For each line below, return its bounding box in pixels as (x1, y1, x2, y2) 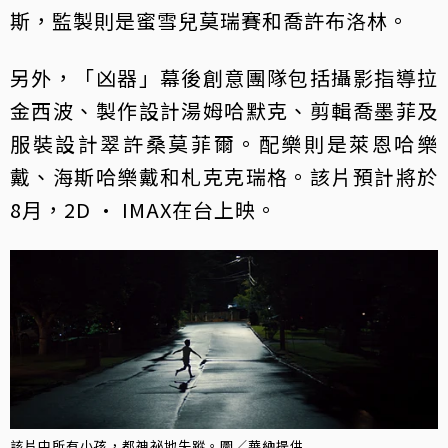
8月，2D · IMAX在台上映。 (10, 194, 277, 224)
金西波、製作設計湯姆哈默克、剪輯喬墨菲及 (10, 95, 438, 125)
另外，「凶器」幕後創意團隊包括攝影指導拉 (10, 62, 438, 92)
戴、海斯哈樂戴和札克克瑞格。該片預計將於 (10, 161, 438, 191)
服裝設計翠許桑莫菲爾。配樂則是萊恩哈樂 (10, 128, 438, 158)
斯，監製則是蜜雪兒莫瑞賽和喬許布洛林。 (10, 5, 409, 35)
